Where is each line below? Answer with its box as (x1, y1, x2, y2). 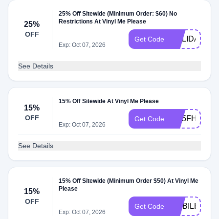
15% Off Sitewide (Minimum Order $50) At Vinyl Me (59, 177, 199, 184)
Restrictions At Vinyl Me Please (59, 18, 147, 25)
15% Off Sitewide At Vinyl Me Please (59, 98, 159, 105)
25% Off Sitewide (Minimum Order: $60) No (59, 10, 177, 17)
